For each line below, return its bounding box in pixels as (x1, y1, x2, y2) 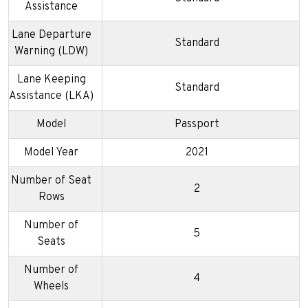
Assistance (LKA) (9, 89, 93, 104)
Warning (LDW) (14, 45, 88, 59)
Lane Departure (11, 28, 91, 43)
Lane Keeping (16, 73, 86, 87)
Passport (174, 118, 219, 132)
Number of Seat (11, 174, 91, 188)
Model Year (24, 146, 78, 160)
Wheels (34, 280, 69, 294)
